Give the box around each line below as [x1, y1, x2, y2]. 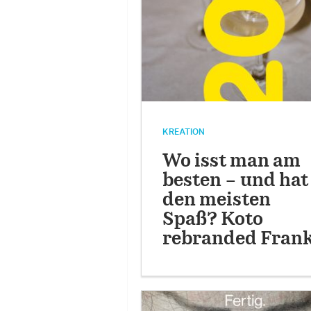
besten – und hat [162, 172, 308, 190]
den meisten [162, 192, 271, 210]
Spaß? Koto [162, 211, 263, 229]
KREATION [162, 128, 205, 137]
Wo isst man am [162, 153, 301, 171]
